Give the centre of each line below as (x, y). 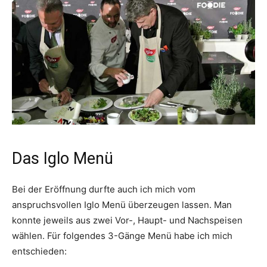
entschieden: (39, 252)
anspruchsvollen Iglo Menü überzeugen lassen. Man (122, 205)
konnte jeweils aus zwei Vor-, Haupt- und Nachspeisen (127, 221)
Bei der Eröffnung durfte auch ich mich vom (104, 190)
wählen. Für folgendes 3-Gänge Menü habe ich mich (122, 236)
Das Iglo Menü (63, 159)
